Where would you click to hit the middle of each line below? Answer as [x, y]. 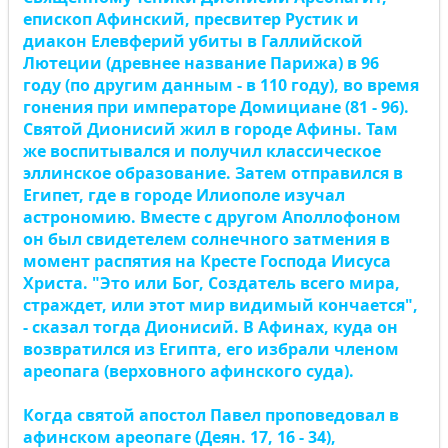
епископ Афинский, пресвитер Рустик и [191, 19]
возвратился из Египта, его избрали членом [211, 349]
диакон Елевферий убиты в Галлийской [193, 41]
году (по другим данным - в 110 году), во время [221, 85]
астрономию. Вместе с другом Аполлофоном [212, 217]
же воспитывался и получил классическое [202, 151]
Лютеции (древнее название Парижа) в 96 [201, 63]
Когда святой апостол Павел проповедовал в [211, 415]
